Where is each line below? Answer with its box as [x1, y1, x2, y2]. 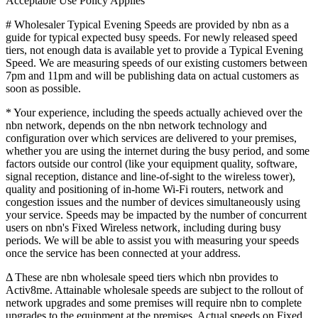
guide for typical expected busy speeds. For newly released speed [6, 31, 297, 43]
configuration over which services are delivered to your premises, [6, 131, 297, 144]
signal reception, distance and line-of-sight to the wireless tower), [6, 170, 295, 182]
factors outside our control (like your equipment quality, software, [6, 157, 297, 170]
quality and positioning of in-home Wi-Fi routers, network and [6, 182, 283, 195]
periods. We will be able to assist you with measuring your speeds [6, 234, 299, 246]
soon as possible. [6, 82, 81, 94]
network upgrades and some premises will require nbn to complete [6, 296, 302, 309]
